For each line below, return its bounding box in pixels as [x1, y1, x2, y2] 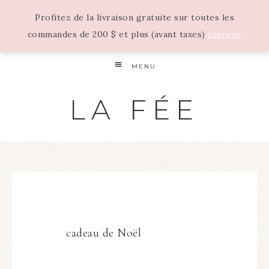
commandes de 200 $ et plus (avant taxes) [27, 29, 208, 40]
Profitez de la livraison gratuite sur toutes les [35, 12, 234, 23]
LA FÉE [70, 93, 199, 126]
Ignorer [208, 29, 242, 40]
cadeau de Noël [66, 226, 141, 240]
